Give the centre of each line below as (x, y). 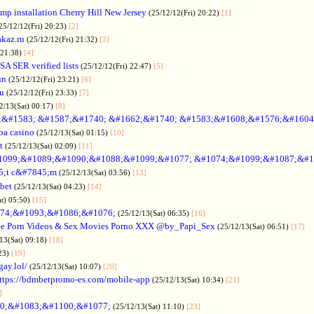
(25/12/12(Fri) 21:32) (63, 39)
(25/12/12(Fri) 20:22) (185, 12)
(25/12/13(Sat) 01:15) (73, 132)
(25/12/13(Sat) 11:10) (150, 306)
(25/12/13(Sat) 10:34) (189, 279)
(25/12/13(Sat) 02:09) (42, 145)
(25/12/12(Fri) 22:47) (117, 66)
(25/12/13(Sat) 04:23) (51, 186)
